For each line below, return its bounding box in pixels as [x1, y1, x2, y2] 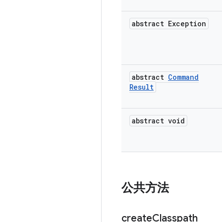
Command [168, 72, 199, 82]
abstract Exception [132, 19, 206, 28]
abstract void [132, 116, 185, 125]
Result [129, 82, 154, 92]
